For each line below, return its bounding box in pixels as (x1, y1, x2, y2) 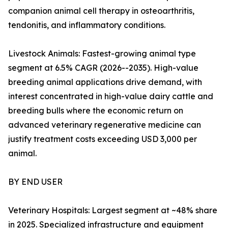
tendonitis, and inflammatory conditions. (8, 20, 165, 31)
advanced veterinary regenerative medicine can (8, 120, 201, 130)
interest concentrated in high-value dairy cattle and (8, 91, 213, 102)
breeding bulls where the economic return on (8, 105, 183, 116)
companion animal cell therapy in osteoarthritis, (8, 6, 194, 16)
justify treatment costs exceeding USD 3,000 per (8, 134, 197, 145)
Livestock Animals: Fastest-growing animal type (8, 48, 196, 59)
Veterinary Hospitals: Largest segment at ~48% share (8, 205, 217, 216)
